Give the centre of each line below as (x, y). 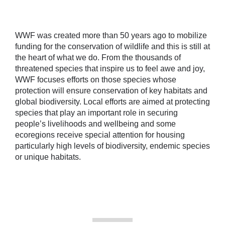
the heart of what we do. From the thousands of (98, 57)
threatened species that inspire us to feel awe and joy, (110, 68)
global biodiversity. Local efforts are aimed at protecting (113, 101)
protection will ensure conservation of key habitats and (111, 90)
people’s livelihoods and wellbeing (78, 124)
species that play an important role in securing (96, 113)
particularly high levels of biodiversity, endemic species (113, 146)
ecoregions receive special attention (79, 135)
